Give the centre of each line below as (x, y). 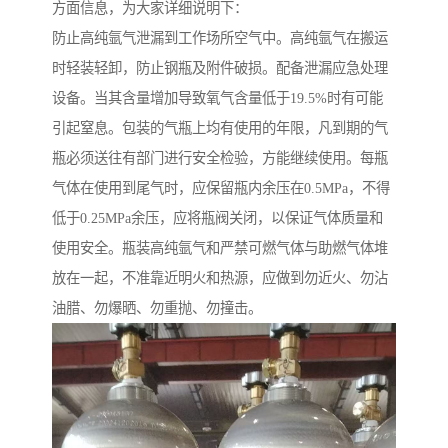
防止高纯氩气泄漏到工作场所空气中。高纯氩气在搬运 (220, 38)
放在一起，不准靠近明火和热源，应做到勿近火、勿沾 (220, 278)
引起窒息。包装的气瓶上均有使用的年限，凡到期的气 (220, 128)
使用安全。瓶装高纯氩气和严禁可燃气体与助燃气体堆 (220, 248)
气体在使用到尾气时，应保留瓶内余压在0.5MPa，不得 (221, 188)
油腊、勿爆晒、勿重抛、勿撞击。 (157, 308)
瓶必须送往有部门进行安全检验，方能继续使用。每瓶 (220, 158)
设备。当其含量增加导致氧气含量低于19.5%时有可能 (217, 98)
